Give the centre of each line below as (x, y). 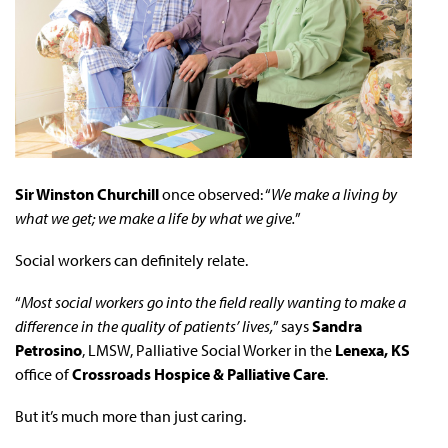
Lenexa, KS (372, 349)
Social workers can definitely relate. (131, 259)
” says (292, 325)
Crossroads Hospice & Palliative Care (198, 373)
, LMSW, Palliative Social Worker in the (208, 349)
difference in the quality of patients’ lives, (144, 325)
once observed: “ (216, 193)
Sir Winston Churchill (88, 193)
